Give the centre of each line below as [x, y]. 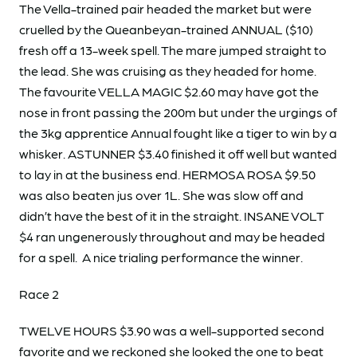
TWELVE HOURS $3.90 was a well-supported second [172, 330]
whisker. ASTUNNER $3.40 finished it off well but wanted [178, 153]
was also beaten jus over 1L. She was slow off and [161, 195]
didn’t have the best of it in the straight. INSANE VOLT [172, 216]
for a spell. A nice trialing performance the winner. [162, 257]
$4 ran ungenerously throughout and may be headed [172, 236]
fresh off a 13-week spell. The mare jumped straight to [173, 50]
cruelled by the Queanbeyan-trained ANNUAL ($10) [166, 29]
